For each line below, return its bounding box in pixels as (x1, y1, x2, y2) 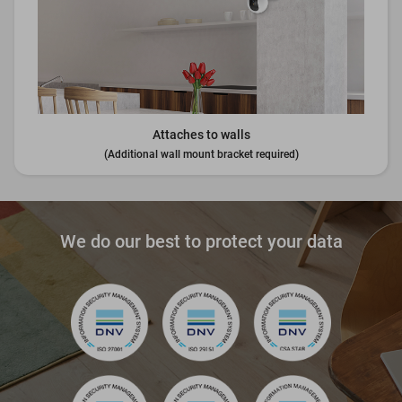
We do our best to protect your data (59, 230, 343, 252)
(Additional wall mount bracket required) (103, 148, 299, 162)
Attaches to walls (152, 127, 250, 143)
